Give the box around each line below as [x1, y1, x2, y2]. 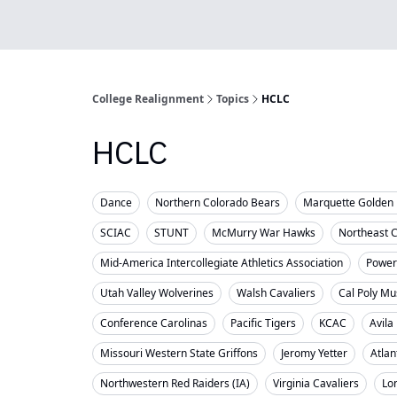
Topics [216, 91, 249, 106]
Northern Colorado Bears [155, 195, 280, 210]
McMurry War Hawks [212, 225, 315, 240]
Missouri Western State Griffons [100, 346, 258, 361]
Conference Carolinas [100, 315, 207, 331]
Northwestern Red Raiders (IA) [100, 376, 250, 391]
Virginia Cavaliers [273, 376, 359, 391]
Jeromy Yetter [281, 346, 347, 361]
